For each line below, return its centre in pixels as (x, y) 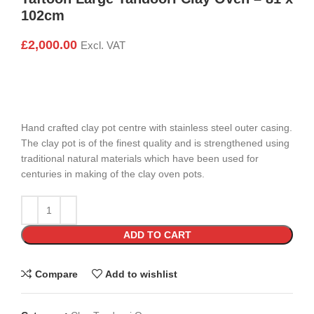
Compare (56, 274)
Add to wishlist (142, 274)
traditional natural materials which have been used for (140, 159)
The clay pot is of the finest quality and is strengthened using (155, 143)
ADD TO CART (157, 235)
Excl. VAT (103, 46)
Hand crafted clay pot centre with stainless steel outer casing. (157, 128)
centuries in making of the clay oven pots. (113, 174)
